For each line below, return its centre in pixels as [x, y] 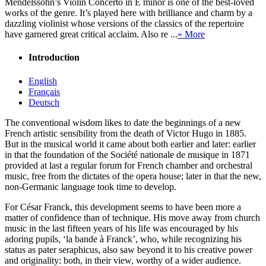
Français [44, 91]
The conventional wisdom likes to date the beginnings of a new [123, 122]
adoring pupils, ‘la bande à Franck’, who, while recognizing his [123, 239]
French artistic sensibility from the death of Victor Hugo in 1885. [126, 133]
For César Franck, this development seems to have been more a [123, 207]
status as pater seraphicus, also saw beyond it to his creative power [129, 249]
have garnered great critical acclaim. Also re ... [91, 34]
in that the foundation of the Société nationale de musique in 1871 [127, 154]
